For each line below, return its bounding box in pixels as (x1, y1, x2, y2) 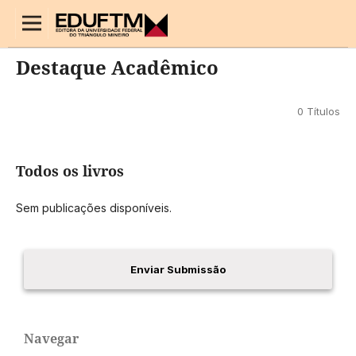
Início (15, 13, 42, 26)
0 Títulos (297, 104, 341, 118)
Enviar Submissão (130, 262, 226, 276)
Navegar (24, 330, 79, 348)
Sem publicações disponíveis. (15, 200, 172, 215)
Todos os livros (15, 161, 124, 180)
